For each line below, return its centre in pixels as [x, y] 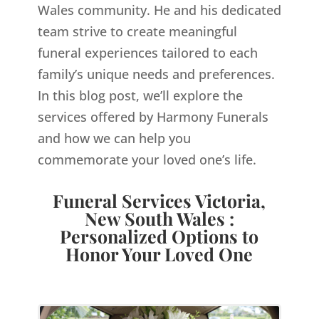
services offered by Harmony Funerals [153, 117]
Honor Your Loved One [159, 254]
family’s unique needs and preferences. [156, 74]
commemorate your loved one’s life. [147, 160]
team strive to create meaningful [137, 32]
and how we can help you [114, 138]
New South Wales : [159, 219]
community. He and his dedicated [179, 10]
